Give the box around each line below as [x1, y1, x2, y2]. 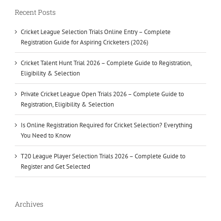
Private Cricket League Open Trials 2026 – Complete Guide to [21, 89, 184, 98]
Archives [15, 199, 43, 209]
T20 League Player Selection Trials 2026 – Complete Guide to [21, 151, 185, 160]
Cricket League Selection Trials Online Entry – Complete [21, 27, 171, 36]
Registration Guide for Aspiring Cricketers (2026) [21, 37, 148, 46]
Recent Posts [15, 7, 56, 17]
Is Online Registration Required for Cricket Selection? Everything [21, 120, 192, 129]
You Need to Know [21, 131, 71, 140]
